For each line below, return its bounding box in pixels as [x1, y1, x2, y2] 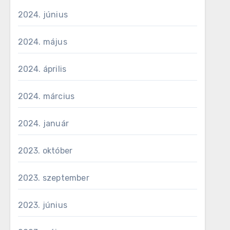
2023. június [17, 200, 68, 210]
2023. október [17, 146, 73, 156]
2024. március [17, 91, 75, 101]
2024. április [17, 64, 67, 74]
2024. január [17, 119, 69, 128]
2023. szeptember [17, 173, 89, 183]
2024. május [17, 37, 67, 47]
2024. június [17, 10, 68, 20]
